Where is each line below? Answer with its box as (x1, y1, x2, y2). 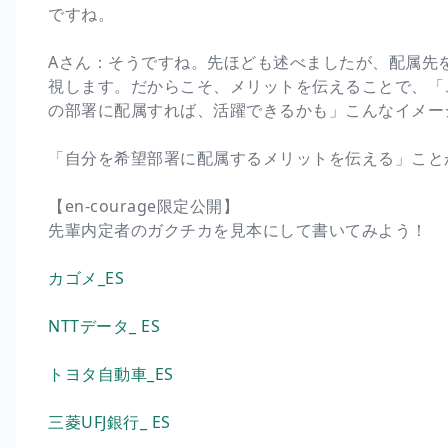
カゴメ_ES (48, 266, 124, 289)
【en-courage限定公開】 (48, 194, 239, 217)
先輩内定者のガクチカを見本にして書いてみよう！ (48, 218, 428, 241)
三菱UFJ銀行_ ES (48, 410, 171, 433)
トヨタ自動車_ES (48, 362, 174, 385)
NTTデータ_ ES (48, 314, 160, 337)
